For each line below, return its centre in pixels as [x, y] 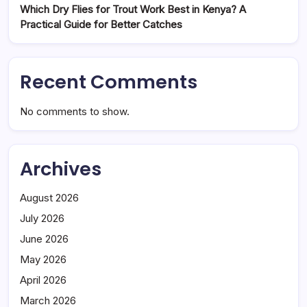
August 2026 [49, 198]
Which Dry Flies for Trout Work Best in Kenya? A [133, 9]
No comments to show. [75, 112]
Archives [61, 169]
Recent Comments [109, 82]
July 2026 [42, 219]
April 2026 [43, 280]
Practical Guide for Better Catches [101, 24]
